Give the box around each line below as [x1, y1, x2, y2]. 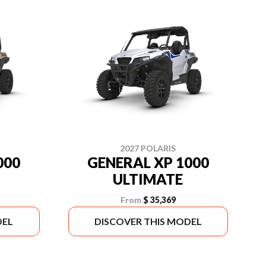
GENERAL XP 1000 [87, 154, 209, 171]
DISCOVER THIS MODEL [94, 216, 202, 227]
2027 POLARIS [120, 143, 176, 153]
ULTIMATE [113, 170, 183, 188]
